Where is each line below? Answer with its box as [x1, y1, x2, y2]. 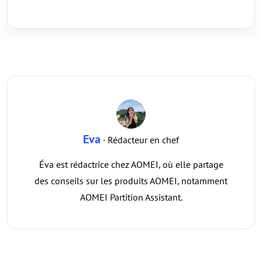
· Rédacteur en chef [101, 134, 179, 146]
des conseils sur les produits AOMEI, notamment [35, 175, 227, 187]
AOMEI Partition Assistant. [80, 191, 182, 204]
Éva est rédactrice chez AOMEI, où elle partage [39, 158, 223, 171]
